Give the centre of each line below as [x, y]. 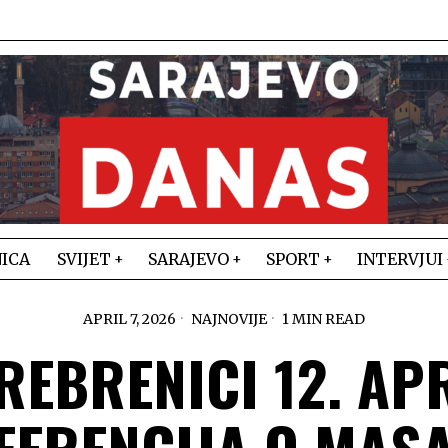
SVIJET [84, 259]
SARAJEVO [188, 259]
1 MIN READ [322, 319]
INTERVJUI [400, 259]
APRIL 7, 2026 [129, 319]
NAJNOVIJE [229, 319]
